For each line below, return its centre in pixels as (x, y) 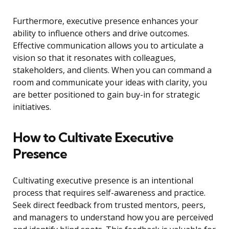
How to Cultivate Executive (93, 138)
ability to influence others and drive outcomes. (101, 33)
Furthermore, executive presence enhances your (106, 21)
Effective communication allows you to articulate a (108, 46)
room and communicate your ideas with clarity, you (110, 83)
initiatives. (32, 107)
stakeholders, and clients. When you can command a (112, 70)
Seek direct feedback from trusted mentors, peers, (109, 205)
